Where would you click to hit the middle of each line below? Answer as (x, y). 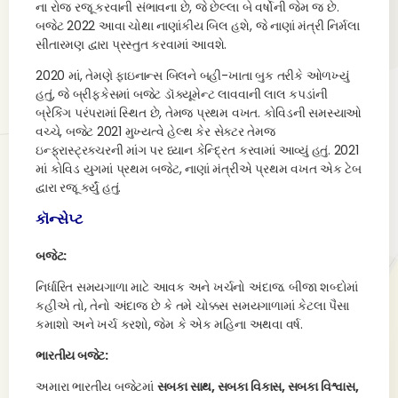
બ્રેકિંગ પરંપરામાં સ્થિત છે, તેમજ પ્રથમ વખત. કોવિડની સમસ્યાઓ (199, 113)
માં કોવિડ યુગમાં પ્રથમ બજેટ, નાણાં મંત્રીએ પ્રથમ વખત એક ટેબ (199, 169)
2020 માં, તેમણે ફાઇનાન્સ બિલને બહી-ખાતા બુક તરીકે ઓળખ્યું (192, 76)
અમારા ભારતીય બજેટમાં (96, 386)
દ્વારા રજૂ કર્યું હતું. (80, 187)
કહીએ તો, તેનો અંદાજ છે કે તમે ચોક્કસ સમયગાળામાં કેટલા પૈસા (192, 306)
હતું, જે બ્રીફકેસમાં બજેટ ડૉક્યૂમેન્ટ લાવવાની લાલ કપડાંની (182, 94)
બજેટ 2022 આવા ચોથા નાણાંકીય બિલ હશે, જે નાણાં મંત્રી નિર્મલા (198, 26)
